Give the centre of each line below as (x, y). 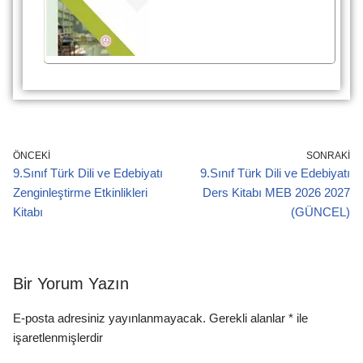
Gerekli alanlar (249, 318)
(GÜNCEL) (320, 212)
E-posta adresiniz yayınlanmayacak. (109, 318)
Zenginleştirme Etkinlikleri (80, 192)
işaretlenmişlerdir (58, 337)
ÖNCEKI (32, 156)
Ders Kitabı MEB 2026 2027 (276, 192)
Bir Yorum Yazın (71, 284)
